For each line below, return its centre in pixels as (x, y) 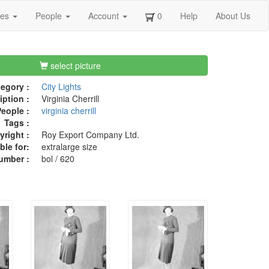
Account (105, 16)
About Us (233, 16)
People (50, 16)
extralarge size (69, 147)
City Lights (61, 87)
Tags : (17, 123)
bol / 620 (58, 159)
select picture (75, 66)
